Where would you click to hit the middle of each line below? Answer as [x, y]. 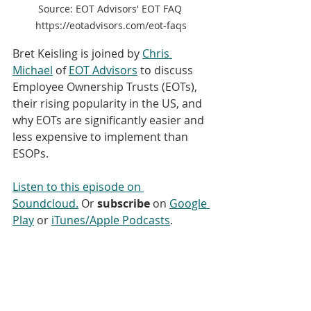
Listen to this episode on [78, 187]
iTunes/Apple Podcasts [111, 220]
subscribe [124, 204]
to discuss [167, 70]
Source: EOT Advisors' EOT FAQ [111, 9]
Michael [33, 70]
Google [190, 204]
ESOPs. [32, 154]
